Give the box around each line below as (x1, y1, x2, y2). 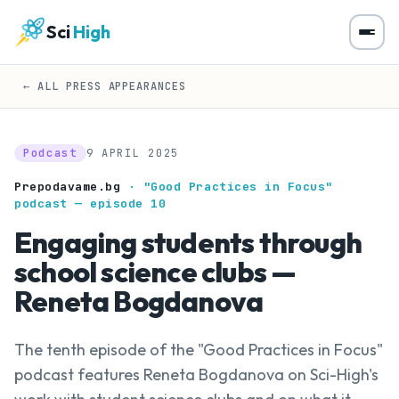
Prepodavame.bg (14, 179, 128, 194)
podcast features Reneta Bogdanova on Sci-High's (14, 364, 379, 385)
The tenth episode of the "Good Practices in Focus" (14, 339, 383, 360)
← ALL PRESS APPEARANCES (23, 79, 187, 94)
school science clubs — (14, 254, 297, 289)
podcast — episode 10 (14, 196, 167, 211)
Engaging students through (14, 224, 362, 260)
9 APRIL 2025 (85, 146, 179, 160)
